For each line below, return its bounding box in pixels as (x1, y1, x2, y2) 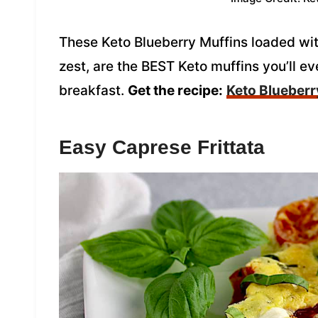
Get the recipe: (128, 82, 223, 99)
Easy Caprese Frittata (59, 136, 265, 159)
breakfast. (59, 82, 128, 99)
